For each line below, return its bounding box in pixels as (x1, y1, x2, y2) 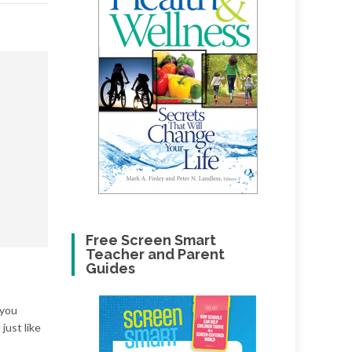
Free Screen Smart (86, 232, 217, 248)
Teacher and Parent (86, 246, 225, 262)
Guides (86, 260, 136, 277)
